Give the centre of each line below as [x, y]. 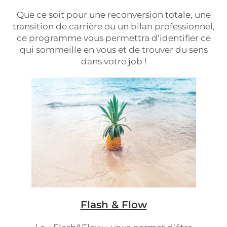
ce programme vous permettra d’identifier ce [113, 38]
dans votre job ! [113, 61]
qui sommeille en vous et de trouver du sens [113, 50]
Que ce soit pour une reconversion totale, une [113, 15]
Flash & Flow [113, 205]
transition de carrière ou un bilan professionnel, [113, 26]
